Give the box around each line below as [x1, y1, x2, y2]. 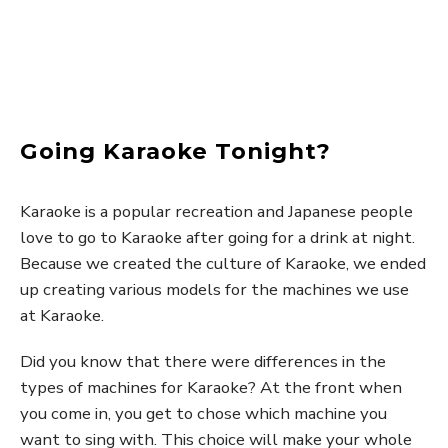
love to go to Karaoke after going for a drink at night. [20, 226, 415, 249]
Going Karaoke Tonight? [20, 137, 331, 165]
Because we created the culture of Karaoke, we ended [20, 252, 426, 275]
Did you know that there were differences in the [20, 350, 386, 373]
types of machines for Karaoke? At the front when [20, 376, 402, 399]
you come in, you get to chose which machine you [20, 402, 387, 425]
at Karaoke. [20, 304, 104, 327]
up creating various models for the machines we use [20, 278, 409, 301]
